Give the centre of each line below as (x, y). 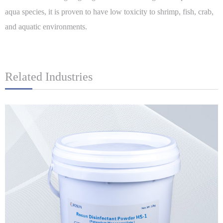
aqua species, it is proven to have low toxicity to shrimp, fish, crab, (109, 12)
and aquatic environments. (46, 27)
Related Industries (49, 77)
